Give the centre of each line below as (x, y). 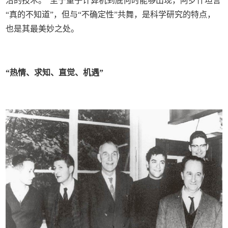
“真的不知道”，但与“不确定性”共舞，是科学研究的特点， (111, 15)
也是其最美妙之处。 (42, 29)
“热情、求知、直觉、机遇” (55, 73)
